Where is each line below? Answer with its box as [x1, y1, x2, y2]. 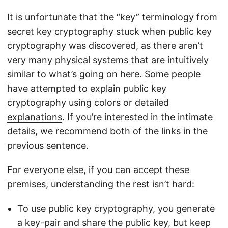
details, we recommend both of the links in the [7, 126, 208, 137]
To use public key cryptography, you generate [17, 203, 215, 214]
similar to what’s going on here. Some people [7, 69, 201, 80]
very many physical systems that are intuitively [7, 54, 209, 66]
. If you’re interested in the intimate [62, 111, 213, 123]
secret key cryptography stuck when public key [7, 26, 212, 37]
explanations [7, 111, 62, 123]
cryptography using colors [7, 97, 121, 108]
